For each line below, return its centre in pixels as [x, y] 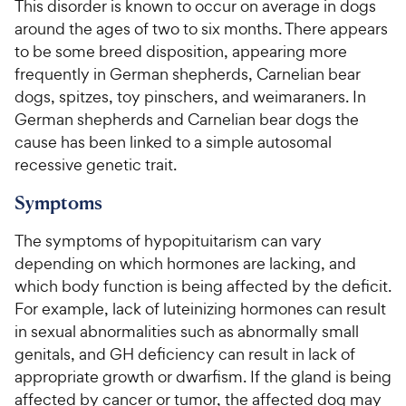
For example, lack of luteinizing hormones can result [200, 309]
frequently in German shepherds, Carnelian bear [188, 74]
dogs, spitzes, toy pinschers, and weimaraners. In [190, 97]
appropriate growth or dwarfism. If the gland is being [203, 377]
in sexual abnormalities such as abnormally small [187, 331]
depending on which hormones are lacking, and [185, 263]
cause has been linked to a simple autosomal [173, 142]
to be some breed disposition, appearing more [181, 51]
